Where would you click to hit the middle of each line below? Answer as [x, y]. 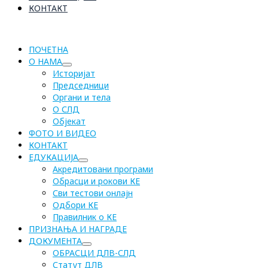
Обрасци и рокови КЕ [96, 181]
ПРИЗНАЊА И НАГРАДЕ [78, 229]
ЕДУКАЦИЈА [54, 157]
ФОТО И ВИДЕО [63, 133]
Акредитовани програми [103, 169]
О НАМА [45, 61]
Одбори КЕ [75, 205]
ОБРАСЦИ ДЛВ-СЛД [94, 253]
